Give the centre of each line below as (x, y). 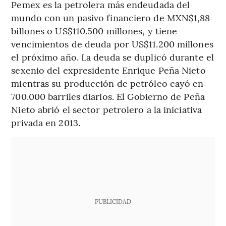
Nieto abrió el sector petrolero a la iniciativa (107, 109)
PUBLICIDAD (113, 202)
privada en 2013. (46, 123)
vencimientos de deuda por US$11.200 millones (112, 44)
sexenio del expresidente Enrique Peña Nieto (108, 70)
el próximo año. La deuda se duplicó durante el (112, 57)
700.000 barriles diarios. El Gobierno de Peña (108, 96)
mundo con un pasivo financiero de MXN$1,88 (111, 18)
